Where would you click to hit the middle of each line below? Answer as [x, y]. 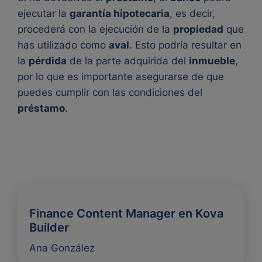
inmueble [212, 61]
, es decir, [192, 13]
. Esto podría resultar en [185, 45]
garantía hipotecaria [120, 13]
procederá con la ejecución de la [95, 29]
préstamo [41, 108]
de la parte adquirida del [128, 61]
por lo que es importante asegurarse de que [121, 76]
